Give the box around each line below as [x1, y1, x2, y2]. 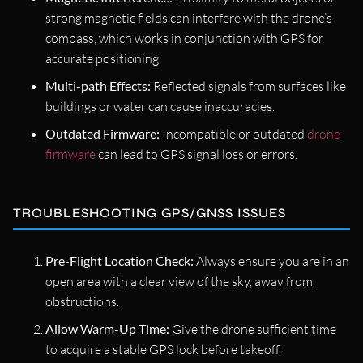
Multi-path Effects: [45, 77, 151, 93]
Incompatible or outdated [160, 125, 307, 142]
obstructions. [45, 293, 119, 310]
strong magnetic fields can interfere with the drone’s [45, 9, 332, 26]
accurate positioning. [45, 49, 161, 66]
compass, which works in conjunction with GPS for [45, 29, 323, 46]
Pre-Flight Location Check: [45, 252, 194, 268]
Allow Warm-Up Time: [45, 320, 169, 336]
